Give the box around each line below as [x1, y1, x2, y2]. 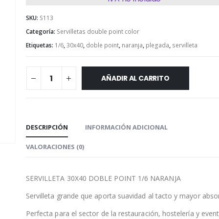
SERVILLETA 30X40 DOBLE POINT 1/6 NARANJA [25, 174, 181, 183]
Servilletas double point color [56, 27, 139, 36]
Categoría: [25, 27, 57, 36]
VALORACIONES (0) [25, 142, 84, 152]
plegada [145, 41, 169, 50]
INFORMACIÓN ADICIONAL [85, 123, 168, 132]
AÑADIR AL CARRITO [101, 73, 170, 84]
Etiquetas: [25, 41, 55, 50]
